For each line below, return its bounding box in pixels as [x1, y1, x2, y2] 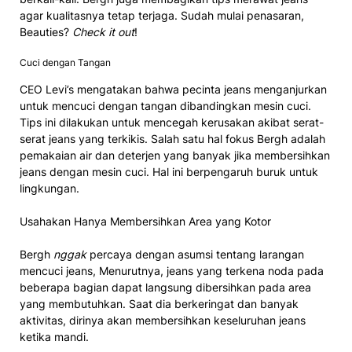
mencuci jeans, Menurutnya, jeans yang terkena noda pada [20, 263, 324, 277]
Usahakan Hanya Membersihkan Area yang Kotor [20, 214, 271, 228]
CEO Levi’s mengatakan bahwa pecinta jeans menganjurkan [20, 82, 327, 96]
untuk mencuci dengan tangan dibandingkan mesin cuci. [20, 98, 311, 112]
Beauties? [20, 24, 72, 38]
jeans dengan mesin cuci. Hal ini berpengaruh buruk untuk [20, 164, 318, 178]
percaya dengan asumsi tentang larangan [86, 247, 304, 261]
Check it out [72, 24, 134, 38]
